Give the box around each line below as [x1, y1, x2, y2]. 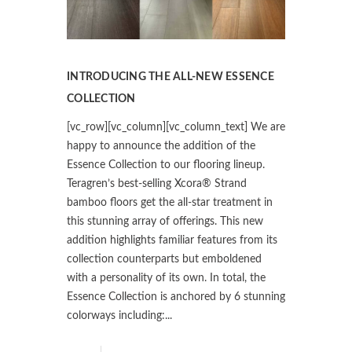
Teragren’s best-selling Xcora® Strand [67, 178, 247, 189]
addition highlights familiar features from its [67, 234, 277, 246]
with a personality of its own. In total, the [67, 272, 266, 284]
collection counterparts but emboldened [67, 253, 262, 265]
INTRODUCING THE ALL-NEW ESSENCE [67, 71, 274, 82]
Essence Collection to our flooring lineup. [67, 159, 265, 170]
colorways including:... [67, 310, 172, 321]
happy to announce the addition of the [67, 140, 255, 152]
